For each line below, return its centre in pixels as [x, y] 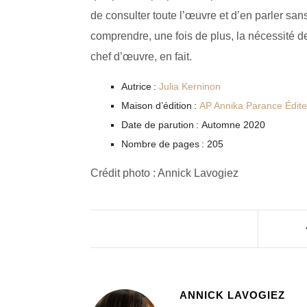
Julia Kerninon [190, 87]
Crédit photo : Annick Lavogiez [164, 173]
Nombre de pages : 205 [174, 144]
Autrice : [140, 87]
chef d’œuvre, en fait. [141, 57]
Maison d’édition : [160, 106]
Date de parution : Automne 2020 [195, 125]
